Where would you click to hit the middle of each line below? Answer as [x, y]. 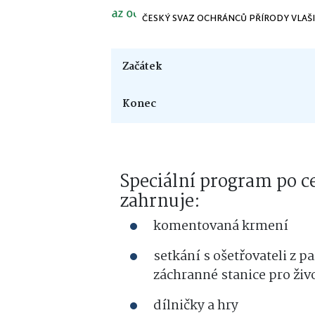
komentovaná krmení [221, 226]
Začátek [142, 67]
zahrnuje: [160, 202]
